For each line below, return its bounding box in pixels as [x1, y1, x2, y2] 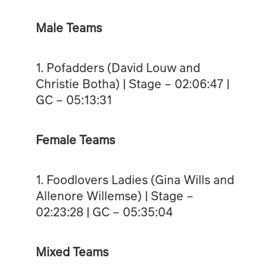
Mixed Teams [35, 243, 108, 260]
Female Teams [35, 131, 115, 148]
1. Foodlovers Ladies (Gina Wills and [35, 170, 234, 188]
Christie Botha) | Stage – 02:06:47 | [35, 74, 229, 92]
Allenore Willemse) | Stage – [35, 187, 194, 204]
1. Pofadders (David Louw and [35, 58, 200, 76]
